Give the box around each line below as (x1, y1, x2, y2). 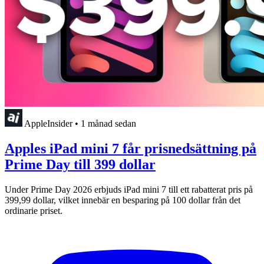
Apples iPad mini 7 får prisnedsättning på (5, 140, 256, 156)
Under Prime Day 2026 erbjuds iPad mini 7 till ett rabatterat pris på (5, 184, 253, 194)
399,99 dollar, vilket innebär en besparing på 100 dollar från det (5, 194, 240, 205)
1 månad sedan (81, 118, 136, 128)
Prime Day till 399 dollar (5, 156, 156, 172)
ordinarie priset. (5, 205, 62, 216)
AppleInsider (24, 118, 72, 128)
